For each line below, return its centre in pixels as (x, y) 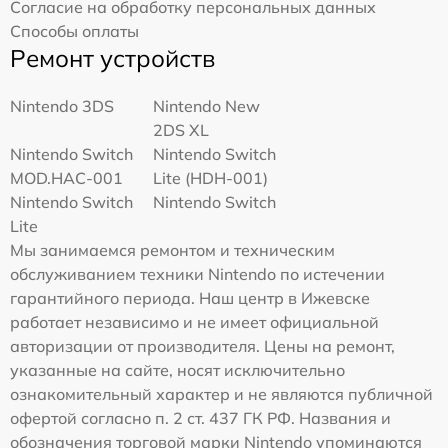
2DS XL (181, 130)
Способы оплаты (74, 31)
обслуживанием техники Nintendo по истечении (197, 274)
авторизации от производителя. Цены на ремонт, (202, 346)
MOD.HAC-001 (66, 178)
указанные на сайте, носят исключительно (177, 370)
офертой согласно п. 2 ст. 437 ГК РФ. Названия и (200, 418)
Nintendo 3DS (62, 106)
